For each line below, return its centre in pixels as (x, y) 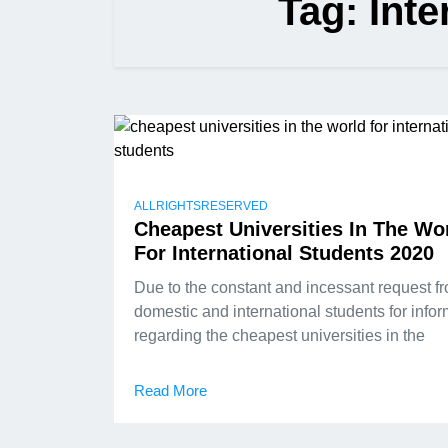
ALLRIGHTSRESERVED (201, 206)
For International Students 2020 (284, 253)
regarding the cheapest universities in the (279, 335)
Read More (170, 390)
